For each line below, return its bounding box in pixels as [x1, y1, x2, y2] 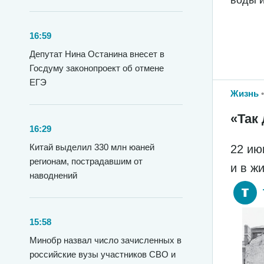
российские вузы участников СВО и [29, 249, 176, 259]
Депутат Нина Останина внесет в [29, 49, 164, 59]
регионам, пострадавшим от [29, 156, 143, 166]
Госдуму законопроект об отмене [29, 63, 164, 73]
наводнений [29, 170, 77, 180]
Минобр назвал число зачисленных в [29, 235, 181, 245]
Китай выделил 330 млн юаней [29, 142, 154, 152]
